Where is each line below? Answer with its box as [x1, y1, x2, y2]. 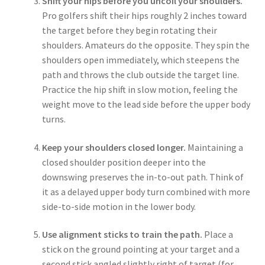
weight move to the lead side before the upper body [41, 98, 250, 111]
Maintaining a [185, 141, 243, 153]
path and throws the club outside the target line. [41, 69, 239, 81]
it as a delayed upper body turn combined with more [41, 185, 250, 198]
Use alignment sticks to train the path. [41, 228, 202, 241]
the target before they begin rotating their [41, 24, 217, 37]
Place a [202, 228, 233, 241]
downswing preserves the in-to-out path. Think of [41, 170, 244, 183]
